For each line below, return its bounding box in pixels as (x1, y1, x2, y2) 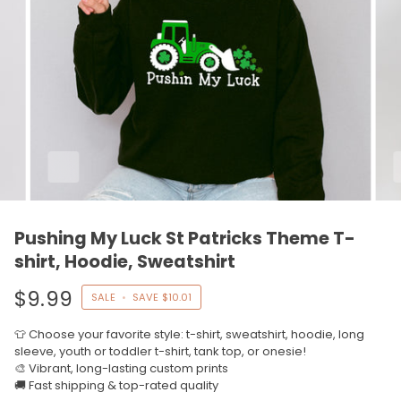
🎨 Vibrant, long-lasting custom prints (14, 359, 228, 377)
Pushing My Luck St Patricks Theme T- (14, 226, 355, 251)
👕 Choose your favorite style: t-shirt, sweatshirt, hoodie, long (14, 325, 364, 343)
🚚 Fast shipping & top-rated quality (14, 376, 218, 394)
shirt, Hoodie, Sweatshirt (14, 249, 235, 274)
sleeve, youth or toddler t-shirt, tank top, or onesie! (14, 342, 306, 360)
